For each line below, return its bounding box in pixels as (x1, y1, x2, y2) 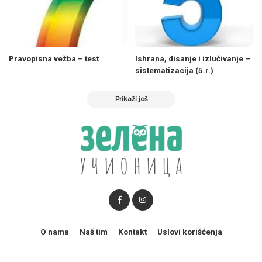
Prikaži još (115, 95, 147, 103)
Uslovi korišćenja (157, 226, 222, 236)
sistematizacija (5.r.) (135, 65, 213, 75)
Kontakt (118, 226, 147, 236)
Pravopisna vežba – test (9, 53, 99, 63)
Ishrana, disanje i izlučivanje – (135, 53, 250, 63)
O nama (40, 226, 69, 236)
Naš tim (79, 226, 108, 236)
